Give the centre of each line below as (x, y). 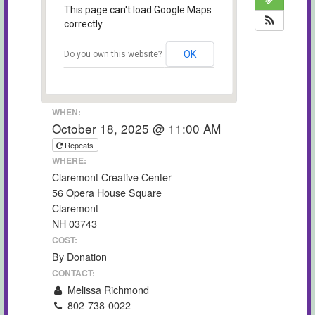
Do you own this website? (112, 54)
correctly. (84, 24)
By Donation (79, 256)
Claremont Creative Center (111, 177)
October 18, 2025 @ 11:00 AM (136, 128)
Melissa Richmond (107, 289)
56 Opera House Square (107, 192)
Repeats (80, 144)
